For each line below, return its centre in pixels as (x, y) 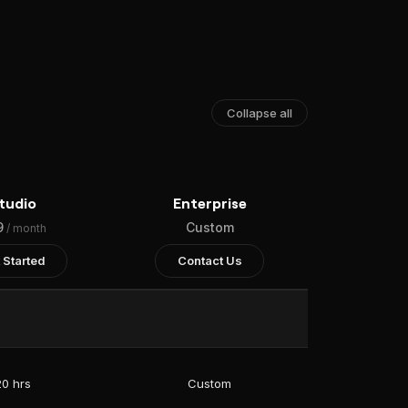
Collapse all (260, 113)
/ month (26, 228)
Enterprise (209, 203)
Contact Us (209, 260)
